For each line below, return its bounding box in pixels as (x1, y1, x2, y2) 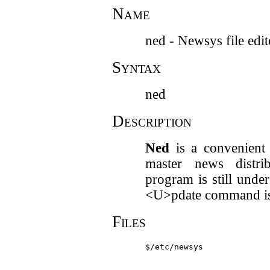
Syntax (111, 58, 161, 77)
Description (111, 112, 192, 130)
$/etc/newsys (145, 242, 203, 251)
